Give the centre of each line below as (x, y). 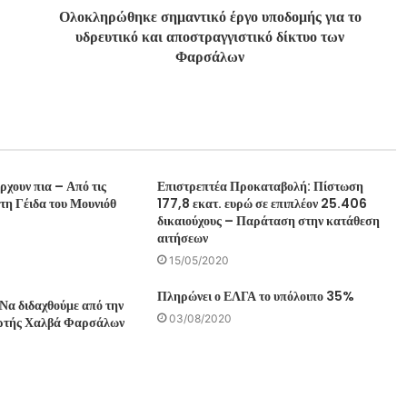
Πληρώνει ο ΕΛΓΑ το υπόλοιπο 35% (256, 296)
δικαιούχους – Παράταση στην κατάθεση (269, 220)
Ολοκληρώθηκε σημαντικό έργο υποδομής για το (210, 16)
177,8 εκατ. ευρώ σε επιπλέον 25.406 (263, 203)
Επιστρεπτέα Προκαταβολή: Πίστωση (261, 186)
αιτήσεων (183, 238)
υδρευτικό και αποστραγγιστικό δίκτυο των (210, 36)
